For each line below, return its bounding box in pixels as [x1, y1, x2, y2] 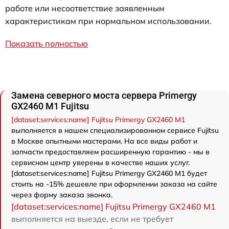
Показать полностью [5, 38, 88, 49]
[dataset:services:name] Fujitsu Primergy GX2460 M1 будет [11, 168, 207, 178]
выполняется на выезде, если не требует [11, 213, 173, 224]
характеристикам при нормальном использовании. [5, 15, 212, 26]
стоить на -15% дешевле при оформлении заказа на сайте [11, 179, 217, 189]
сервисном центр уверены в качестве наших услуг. [11, 157, 190, 167]
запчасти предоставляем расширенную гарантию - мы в [11, 147, 210, 156]
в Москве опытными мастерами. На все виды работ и [11, 136, 197, 146]
